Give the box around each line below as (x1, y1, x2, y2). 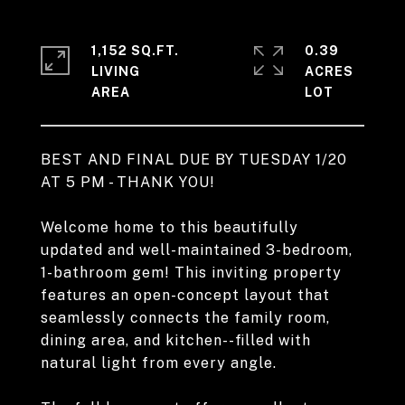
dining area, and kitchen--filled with (41, 332, 311, 349)
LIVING (91, 64, 140, 79)
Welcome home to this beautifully (41, 219, 298, 236)
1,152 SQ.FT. (91, 43, 179, 58)
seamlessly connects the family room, (41, 309, 330, 326)
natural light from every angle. (41, 354, 277, 372)
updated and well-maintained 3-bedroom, (41, 241, 353, 259)
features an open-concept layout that (41, 287, 330, 304)
